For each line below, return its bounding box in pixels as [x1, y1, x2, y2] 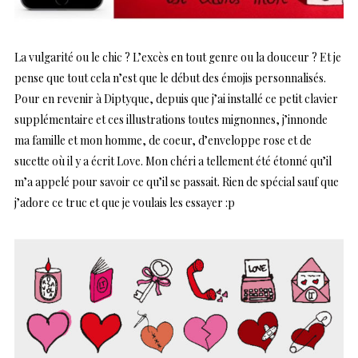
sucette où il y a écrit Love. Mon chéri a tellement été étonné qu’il [14, 153, 332, 169]
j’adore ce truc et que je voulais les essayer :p [14, 195, 235, 211]
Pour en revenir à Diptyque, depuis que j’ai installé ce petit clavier [14, 91, 338, 107]
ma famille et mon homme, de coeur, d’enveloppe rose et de [14, 133, 312, 149]
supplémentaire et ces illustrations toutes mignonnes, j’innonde [14, 112, 328, 128]
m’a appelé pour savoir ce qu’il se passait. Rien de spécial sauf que [14, 174, 339, 190]
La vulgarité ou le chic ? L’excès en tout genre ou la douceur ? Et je [14, 50, 341, 66]
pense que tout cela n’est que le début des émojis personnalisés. [14, 70, 326, 86]
